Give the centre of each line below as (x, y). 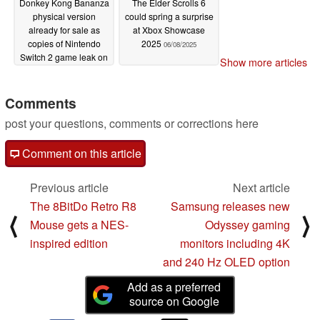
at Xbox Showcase (169, 29)
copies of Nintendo (64, 43)
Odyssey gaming (247, 225)
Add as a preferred (174, 286)
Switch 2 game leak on (64, 56)
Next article (261, 188)
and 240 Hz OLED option (226, 262)
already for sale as (64, 29)
